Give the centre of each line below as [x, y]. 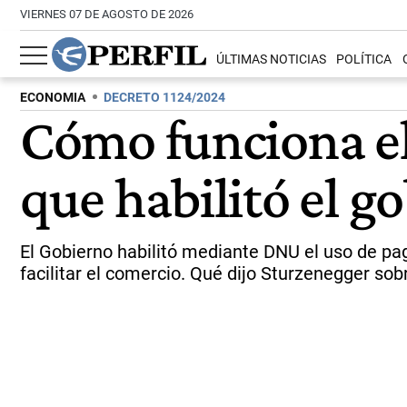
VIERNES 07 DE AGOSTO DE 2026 [107, 14]
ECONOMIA [53, 98]
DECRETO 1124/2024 [164, 98]
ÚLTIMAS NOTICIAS [272, 60]
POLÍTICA [364, 60]
